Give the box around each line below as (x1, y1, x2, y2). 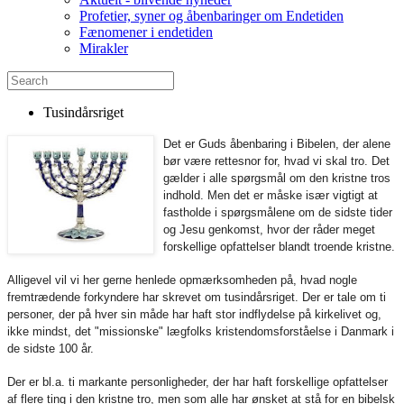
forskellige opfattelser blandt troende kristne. (163, 240, 395, 253)
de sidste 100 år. (7, 342, 97, 355)
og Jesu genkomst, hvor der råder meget (163, 223, 375, 236)
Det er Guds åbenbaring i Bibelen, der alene (163, 137, 390, 151)
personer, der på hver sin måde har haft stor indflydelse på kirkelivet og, (7, 308, 381, 321)
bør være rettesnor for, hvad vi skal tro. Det (163, 154, 390, 168)
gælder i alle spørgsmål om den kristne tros (163, 171, 390, 185)
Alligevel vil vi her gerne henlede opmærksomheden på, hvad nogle (7, 273, 357, 287)
